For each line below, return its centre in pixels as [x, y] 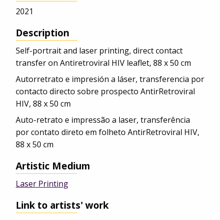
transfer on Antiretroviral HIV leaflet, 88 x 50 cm [103, 63]
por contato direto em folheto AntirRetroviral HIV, [108, 132]
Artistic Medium [53, 166]
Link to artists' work [62, 205]
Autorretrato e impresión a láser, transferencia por [110, 79]
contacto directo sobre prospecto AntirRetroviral [105, 92]
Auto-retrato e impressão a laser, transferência [103, 120]
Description [42, 33]
